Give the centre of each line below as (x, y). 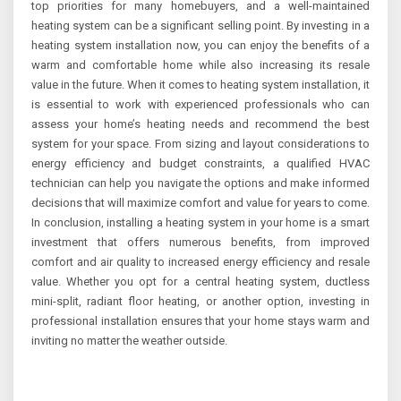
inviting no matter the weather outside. (129, 341)
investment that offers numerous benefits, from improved (200, 243)
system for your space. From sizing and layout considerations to (200, 144)
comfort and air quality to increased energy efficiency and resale (200, 262)
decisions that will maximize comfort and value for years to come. (200, 203)
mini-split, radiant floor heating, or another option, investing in (200, 302)
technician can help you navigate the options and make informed (200, 183)
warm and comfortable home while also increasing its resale (200, 65)
